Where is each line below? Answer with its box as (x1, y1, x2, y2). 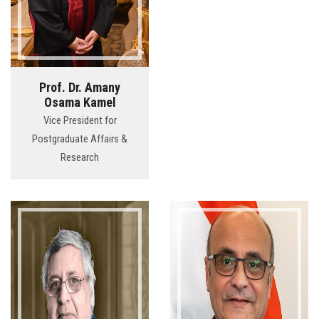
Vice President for (43, 114, 117, 127)
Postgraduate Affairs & (32, 132, 127, 146)
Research (61, 151, 99, 164)
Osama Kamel (43, 95, 116, 110)
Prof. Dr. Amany (39, 80, 120, 95)
